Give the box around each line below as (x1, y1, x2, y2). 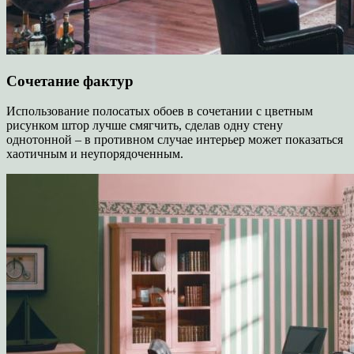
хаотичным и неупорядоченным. (6, 147, 183, 161)
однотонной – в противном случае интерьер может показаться (6, 133, 343, 147)
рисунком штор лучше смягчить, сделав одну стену (6, 119, 283, 133)
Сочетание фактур (6, 72, 134, 89)
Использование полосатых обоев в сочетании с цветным (6, 104, 313, 119)
